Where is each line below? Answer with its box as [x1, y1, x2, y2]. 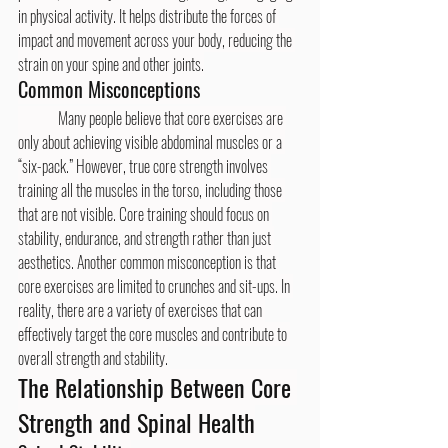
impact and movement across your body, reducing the [18, 27, 295, 52]
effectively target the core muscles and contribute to [18, 321, 290, 346]
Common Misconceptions [18, 73, 200, 104]
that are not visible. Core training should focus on [18, 201, 272, 226]
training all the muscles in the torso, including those [18, 177, 285, 202]
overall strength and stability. [18, 345, 168, 370]
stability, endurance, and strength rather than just [18, 225, 274, 250]
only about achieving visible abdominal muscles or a [18, 129, 285, 154]
